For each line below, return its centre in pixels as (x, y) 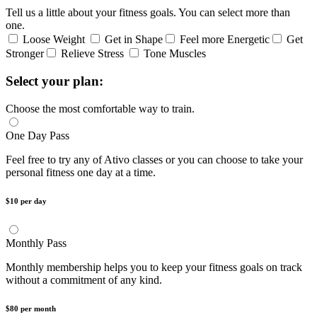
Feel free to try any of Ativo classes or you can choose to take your (154, 159)
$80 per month (31, 308)
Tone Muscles (175, 54)
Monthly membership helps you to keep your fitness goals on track (154, 267)
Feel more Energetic (225, 40)
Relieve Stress (94, 54)
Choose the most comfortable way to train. (100, 108)
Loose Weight (55, 40)
